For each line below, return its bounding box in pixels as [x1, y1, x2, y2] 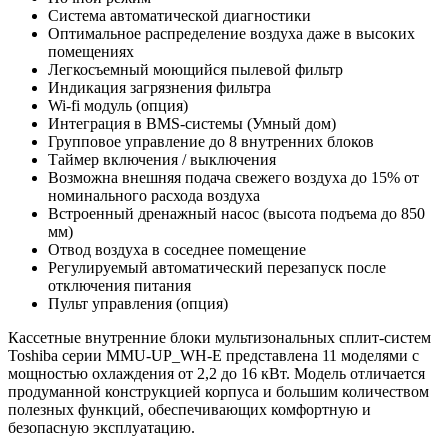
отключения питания [48, 276, 191, 294]
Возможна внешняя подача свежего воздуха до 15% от [48, 168, 419, 186]
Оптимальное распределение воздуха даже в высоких [48, 24, 415, 42]
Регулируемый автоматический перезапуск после [48, 258, 386, 276]
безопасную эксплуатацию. [8, 418, 195, 436]
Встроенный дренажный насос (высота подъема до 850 [48, 204, 425, 222]
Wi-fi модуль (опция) [48, 96, 188, 114]
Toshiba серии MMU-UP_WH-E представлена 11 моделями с [8, 346, 419, 364]
